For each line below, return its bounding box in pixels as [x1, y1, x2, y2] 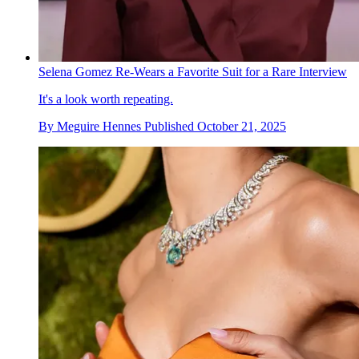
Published [144, 119, 197, 133]
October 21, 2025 [197, 119, 286, 133]
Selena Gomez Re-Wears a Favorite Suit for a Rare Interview [38, 64, 347, 79]
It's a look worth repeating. [38, 91, 173, 106]
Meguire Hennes [57, 119, 141, 133]
